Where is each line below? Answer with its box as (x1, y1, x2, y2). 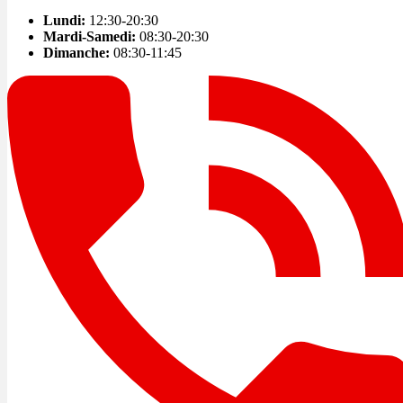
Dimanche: (43, 44, 110, 60)
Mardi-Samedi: (43, 28, 136, 44)
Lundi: (43, 12, 85, 28)
